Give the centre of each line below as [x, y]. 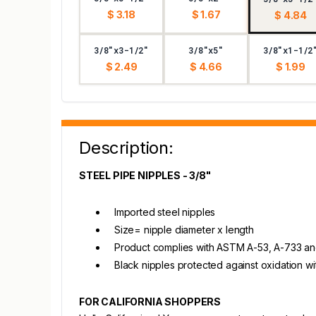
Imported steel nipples [165, 212]
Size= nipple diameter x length [184, 230]
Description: [126, 148]
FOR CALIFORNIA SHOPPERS [150, 302]
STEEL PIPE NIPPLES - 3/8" [145, 175]
